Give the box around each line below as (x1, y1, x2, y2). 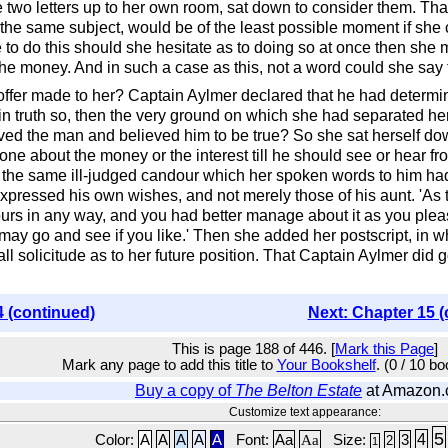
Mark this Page (335, 341, 434, 357)
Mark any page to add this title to (61, 357, 277, 373)
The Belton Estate (235, 382, 362, 399)
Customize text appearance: (229, 405, 381, 419)
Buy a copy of (135, 382, 235, 399)
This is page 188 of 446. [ (172, 341, 335, 357)
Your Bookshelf (276, 357, 376, 373)
